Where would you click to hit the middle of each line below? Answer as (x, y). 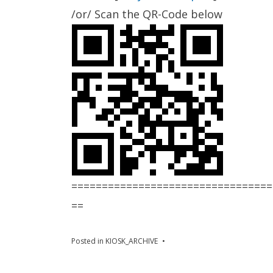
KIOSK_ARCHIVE (132, 241)
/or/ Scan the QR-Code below (147, 14)
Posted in (88, 241)
